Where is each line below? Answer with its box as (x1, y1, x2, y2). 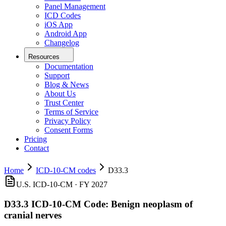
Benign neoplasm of (111, 198, 193, 209)
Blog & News (44, 80, 89, 89)
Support (44, 71, 70, 80)
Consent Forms (44, 126, 93, 135)
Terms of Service (44, 107, 98, 117)
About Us (44, 89, 76, 98)
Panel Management (44, 2, 105, 11)
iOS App (44, 20, 73, 29)
